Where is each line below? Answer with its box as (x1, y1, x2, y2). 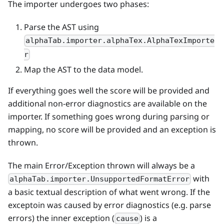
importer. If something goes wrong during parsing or (8, 110, 209, 122)
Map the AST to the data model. (24, 63, 143, 75)
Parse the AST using (24, 21, 99, 33)
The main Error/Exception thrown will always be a (8, 159, 195, 171)
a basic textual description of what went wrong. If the (8, 186, 210, 198)
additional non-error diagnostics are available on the (8, 97, 207, 109)
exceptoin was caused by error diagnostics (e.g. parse (8, 199, 211, 211)
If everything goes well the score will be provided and (8, 84, 209, 96)
